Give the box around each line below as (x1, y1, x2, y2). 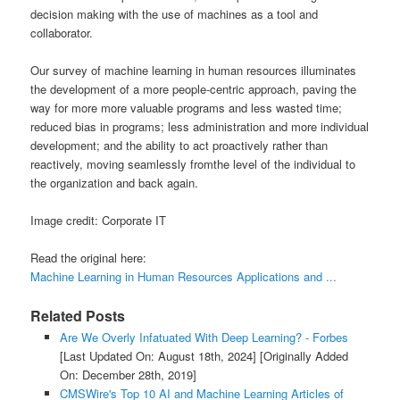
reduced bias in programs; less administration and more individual (30, 118, 370, 136)
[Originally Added (255, 347, 348, 365)
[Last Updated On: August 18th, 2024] (59, 347, 256, 365)
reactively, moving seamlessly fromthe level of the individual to (30, 155, 356, 173)
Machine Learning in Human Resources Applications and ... (30, 268, 337, 286)
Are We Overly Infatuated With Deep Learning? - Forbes (59, 329, 348, 346)
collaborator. (30, 23, 94, 41)
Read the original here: (30, 249, 147, 267)
